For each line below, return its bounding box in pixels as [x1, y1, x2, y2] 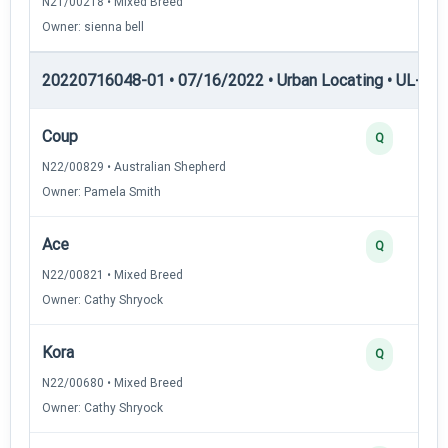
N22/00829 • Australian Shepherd [42, 159, 226, 174]
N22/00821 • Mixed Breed [42, 267, 183, 282]
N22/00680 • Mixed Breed [42, 375, 183, 390]
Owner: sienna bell [42, 19, 144, 34]
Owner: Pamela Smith [42, 184, 161, 199]
